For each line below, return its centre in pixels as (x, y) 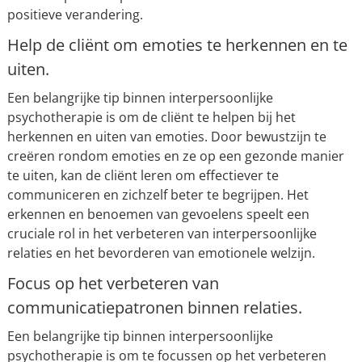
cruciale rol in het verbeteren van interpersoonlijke (162, 234)
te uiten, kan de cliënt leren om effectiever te (143, 175)
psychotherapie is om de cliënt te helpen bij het (151, 117)
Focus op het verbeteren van (113, 283)
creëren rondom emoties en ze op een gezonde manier (175, 156)
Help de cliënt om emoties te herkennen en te (177, 45)
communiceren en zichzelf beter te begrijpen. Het (158, 195)
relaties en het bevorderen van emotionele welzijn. (161, 253)
